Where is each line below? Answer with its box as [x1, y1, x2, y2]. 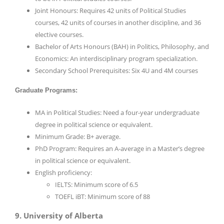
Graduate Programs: [15, 86, 77, 94]
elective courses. [35, 29, 83, 39]
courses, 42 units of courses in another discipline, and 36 [35, 17, 201, 27]
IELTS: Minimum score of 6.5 [55, 179, 138, 189]
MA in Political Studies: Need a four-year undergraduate [35, 107, 199, 117]
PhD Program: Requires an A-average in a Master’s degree [35, 143, 204, 153]
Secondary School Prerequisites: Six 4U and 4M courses [35, 65, 198, 75]
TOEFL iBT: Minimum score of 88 [55, 191, 150, 201]
